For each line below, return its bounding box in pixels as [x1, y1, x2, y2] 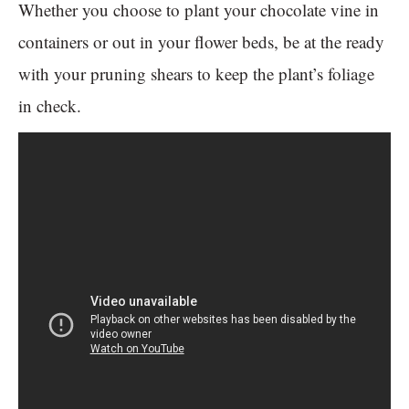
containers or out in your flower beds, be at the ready [18, 30, 384, 54]
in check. [18, 94, 87, 118]
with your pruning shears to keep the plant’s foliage [18, 62, 374, 86]
